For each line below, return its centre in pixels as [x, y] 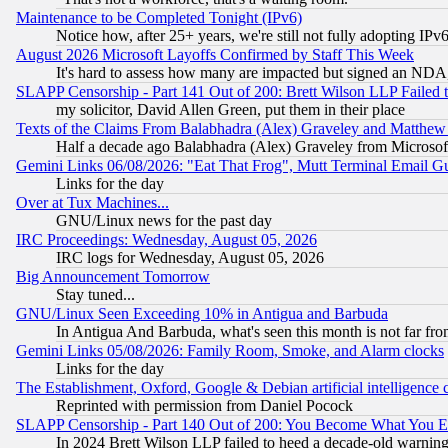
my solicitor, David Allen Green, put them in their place [230, 110]
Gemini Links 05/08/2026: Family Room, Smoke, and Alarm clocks [230, 351]
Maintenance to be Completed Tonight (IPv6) [159, 18]
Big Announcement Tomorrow [113, 277]
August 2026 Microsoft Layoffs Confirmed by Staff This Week [215, 55]
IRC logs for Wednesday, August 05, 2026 [190, 258]
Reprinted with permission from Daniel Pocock [204, 406]
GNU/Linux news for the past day [164, 221]
